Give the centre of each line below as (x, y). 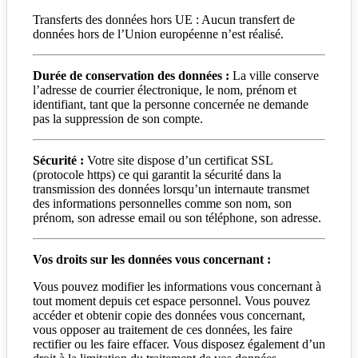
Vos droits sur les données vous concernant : (152, 259)
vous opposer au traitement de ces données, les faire (163, 329)
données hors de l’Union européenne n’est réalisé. (158, 34)
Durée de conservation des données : (133, 75)
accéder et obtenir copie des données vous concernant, (169, 315)
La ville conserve (276, 75)
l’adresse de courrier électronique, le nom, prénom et (165, 89)
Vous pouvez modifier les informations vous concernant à (177, 286)
